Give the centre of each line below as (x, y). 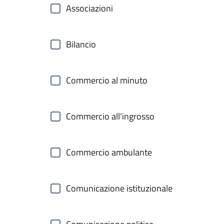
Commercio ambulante (109, 152)
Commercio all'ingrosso (110, 116)
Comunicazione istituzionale (119, 188)
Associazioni (89, 8)
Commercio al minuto (107, 80)
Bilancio (81, 44)
